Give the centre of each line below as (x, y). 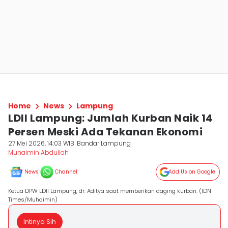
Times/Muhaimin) (33, 199)
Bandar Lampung (104, 143)
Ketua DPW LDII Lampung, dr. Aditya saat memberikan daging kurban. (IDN (110, 191)
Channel (66, 172)
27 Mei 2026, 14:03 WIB (41, 143)
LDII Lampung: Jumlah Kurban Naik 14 (111, 118)
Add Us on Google (192, 172)
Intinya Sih (40, 222)
